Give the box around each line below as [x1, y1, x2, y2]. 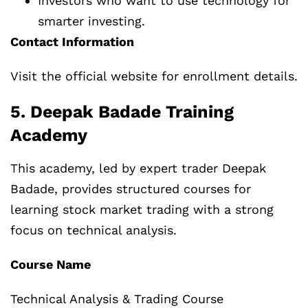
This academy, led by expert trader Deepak [10, 161, 266, 176]
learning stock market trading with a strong [10, 202, 274, 217]
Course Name [10, 257, 91, 272]
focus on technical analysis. [10, 223, 177, 238]
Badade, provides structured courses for [10, 181, 251, 197]
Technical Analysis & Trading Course [10, 291, 223, 307]
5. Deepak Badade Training [10, 102, 234, 122]
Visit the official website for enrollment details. [10, 69, 298, 84]
